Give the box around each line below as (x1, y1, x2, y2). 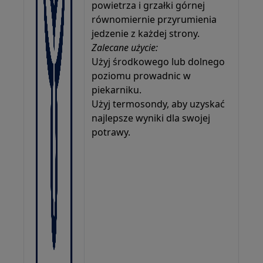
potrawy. (92, 125, 131, 139)
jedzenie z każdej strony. (92, 26, 200, 40)
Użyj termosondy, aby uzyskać (92, 97, 225, 110)
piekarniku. (92, 83, 142, 96)
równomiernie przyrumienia (92, 12, 217, 26)
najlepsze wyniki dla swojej (92, 111, 211, 124)
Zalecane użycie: (92, 41, 159, 54)
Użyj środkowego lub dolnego (92, 55, 225, 68)
